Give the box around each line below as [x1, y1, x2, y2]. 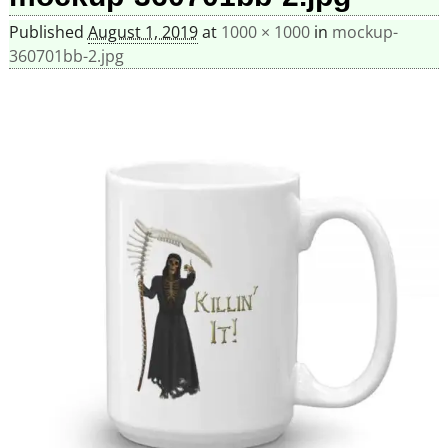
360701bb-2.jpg [8, 45, 124, 68]
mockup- [331, 21, 398, 44]
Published [8, 21, 88, 44]
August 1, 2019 [87, 21, 198, 44]
